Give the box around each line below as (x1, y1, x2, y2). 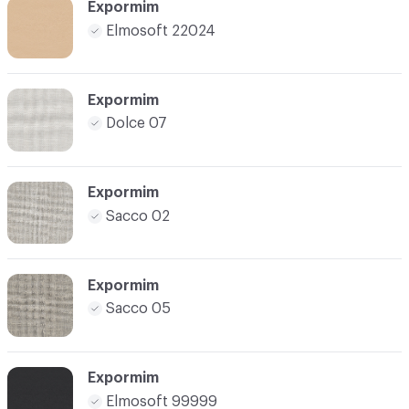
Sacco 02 (106, 208, 170, 224)
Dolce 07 (106, 116, 167, 131)
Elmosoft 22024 (106, 23, 215, 38)
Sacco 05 (106, 301, 171, 317)
